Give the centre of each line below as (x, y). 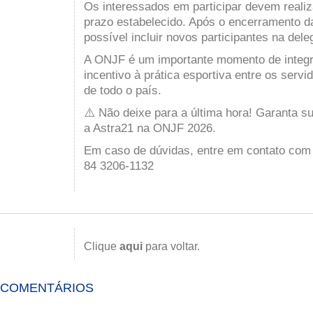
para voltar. (171, 246)
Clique (102, 246)
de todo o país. (123, 90)
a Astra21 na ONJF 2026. (150, 128)
